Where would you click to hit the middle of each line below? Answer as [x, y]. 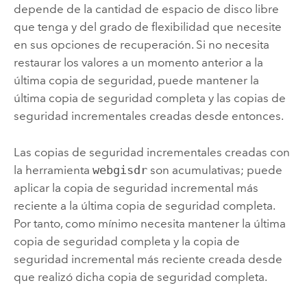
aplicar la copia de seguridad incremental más [136, 187]
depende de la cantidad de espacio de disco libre [146, 9]
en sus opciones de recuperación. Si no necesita [141, 45]
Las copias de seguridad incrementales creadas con [151, 152]
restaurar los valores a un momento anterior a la [138, 63]
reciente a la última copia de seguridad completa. [144, 205]
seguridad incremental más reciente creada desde [148, 259]
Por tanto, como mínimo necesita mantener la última [149, 223]
